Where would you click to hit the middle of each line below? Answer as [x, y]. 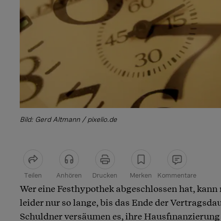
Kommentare [177, 175]
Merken [141, 175]
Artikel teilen [50, 190]
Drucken [105, 175]
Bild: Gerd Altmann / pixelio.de [68, 119]
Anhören [69, 175]
